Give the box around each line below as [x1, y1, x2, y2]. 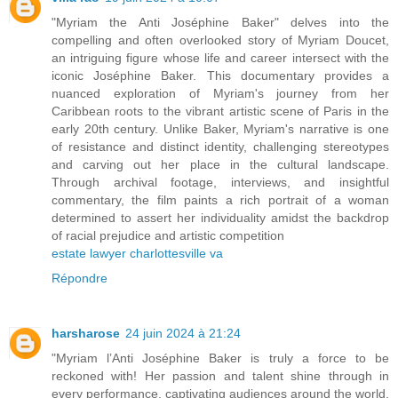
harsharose [52, 326, 120, 341]
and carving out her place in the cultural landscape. [52, 157, 389, 172]
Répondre [52, 271, 107, 286]
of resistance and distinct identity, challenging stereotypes [52, 139, 389, 155]
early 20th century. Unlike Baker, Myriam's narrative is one [52, 122, 389, 137]
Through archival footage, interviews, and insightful [52, 175, 389, 190]
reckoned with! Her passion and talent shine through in [52, 369, 389, 384]
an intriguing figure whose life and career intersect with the [52, 51, 389, 66]
